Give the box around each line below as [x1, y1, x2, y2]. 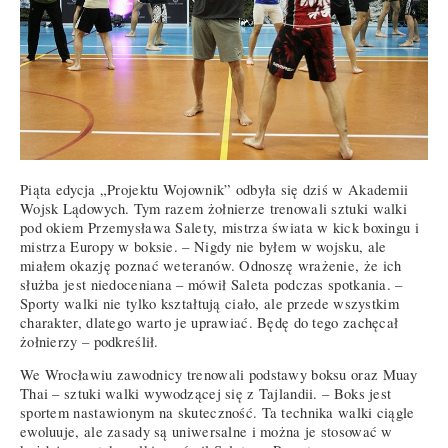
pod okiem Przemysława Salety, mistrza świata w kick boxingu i [20, 217, 419, 237]
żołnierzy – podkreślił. [20, 331, 159, 351]
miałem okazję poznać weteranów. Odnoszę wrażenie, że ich [20, 255, 402, 275]
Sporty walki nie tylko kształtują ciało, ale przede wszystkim [20, 293, 399, 313]
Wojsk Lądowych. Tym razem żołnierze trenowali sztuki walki [20, 198, 408, 218]
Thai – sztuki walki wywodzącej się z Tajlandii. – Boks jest [20, 384, 392, 404]
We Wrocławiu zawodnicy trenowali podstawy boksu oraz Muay [20, 365, 418, 385]
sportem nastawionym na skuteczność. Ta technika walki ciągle [20, 403, 415, 423]
